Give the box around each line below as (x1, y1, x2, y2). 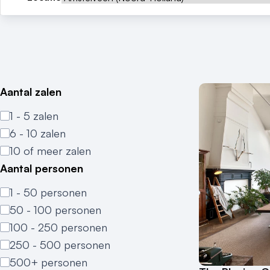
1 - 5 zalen (10, 109, 58, 122)
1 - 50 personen (10, 186, 87, 199)
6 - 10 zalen (10, 127, 66, 140)
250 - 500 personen (10, 238, 110, 251)
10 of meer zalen (10, 144, 91, 157)
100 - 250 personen (10, 221, 107, 234)
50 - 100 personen (10, 203, 101, 216)
